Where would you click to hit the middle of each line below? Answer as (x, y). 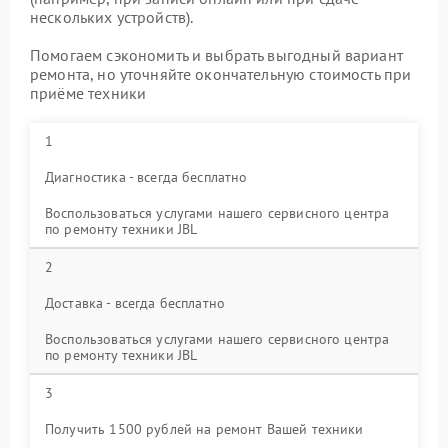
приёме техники (88, 93)
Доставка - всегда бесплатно (135, 303)
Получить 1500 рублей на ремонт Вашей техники (204, 429)
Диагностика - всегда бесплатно (146, 177)
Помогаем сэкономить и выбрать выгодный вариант (216, 55)
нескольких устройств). (112, 17)
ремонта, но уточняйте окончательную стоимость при (221, 74)
